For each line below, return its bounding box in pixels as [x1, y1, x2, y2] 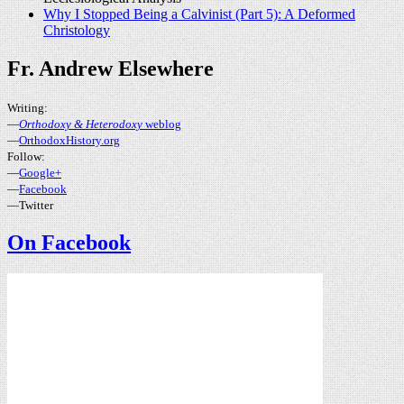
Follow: [7, 149, 45, 163]
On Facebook [7, 230, 131, 254]
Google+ [19, 165, 61, 179]
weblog [142, 116, 181, 131]
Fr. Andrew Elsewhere [7, 56, 214, 80]
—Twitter [7, 197, 53, 212]
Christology [43, 22, 110, 38]
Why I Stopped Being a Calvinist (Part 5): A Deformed [43, 5, 355, 22]
